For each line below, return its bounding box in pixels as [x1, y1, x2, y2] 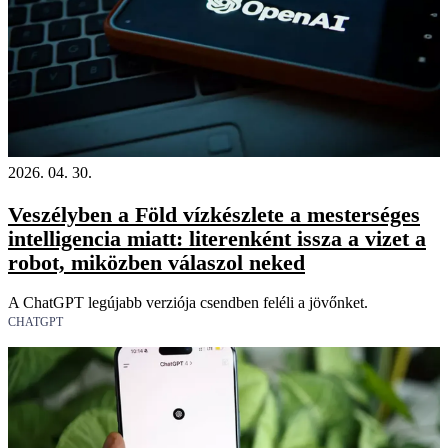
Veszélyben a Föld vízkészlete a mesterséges [8, 202, 420, 228]
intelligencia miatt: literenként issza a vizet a [8, 226, 426, 252]
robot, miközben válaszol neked [8, 250, 305, 276]
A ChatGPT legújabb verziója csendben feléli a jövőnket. [8, 294, 368, 312]
